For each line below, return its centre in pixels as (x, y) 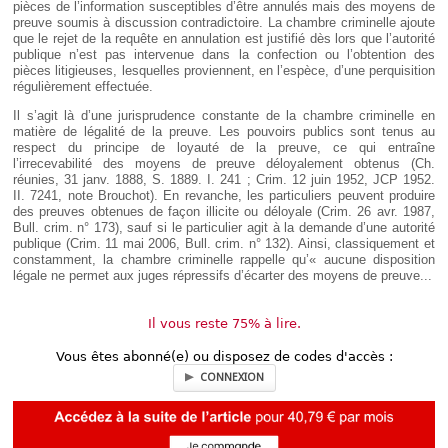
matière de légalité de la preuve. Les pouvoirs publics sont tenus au (224, 132)
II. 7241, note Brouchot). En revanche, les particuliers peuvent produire (224, 196)
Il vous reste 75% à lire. (224, 324)
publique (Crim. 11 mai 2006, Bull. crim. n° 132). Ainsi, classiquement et (224, 244)
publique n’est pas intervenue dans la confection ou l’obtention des (224, 55)
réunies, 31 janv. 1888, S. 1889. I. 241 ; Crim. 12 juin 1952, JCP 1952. (224, 180)
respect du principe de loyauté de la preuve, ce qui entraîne (224, 148)
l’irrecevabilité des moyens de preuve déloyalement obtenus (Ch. (224, 164)
